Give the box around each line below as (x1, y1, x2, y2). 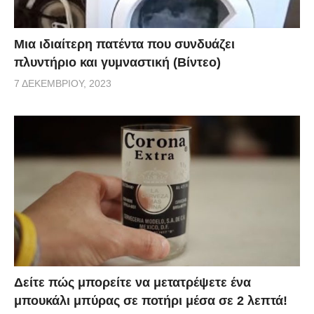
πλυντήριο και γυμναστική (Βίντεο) (14, 55, 221, 70)
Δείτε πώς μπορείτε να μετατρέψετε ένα (14, 275, 251, 289)
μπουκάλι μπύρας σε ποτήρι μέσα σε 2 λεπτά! (14, 293, 287, 308)
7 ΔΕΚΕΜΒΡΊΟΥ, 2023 (14, 78, 111, 90)
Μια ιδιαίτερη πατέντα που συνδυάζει (14, 37, 235, 52)
